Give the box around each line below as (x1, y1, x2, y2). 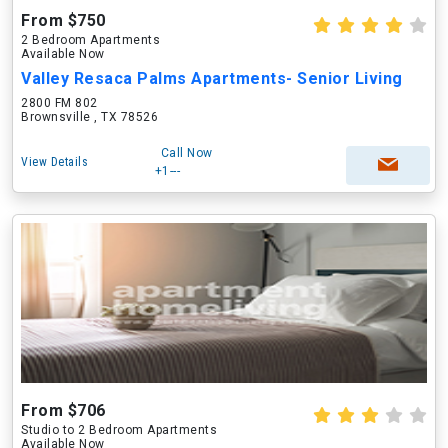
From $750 (21, 11, 106, 30)
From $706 (21, 401, 106, 420)
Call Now (160, 146, 213, 160)
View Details (21, 155, 88, 169)
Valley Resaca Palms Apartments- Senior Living (21, 69, 403, 88)
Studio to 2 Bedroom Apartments (21, 423, 217, 437)
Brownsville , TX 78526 (21, 110, 158, 124)
